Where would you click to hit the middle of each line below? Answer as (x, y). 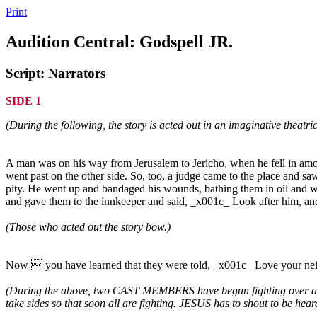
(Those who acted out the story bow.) (88, 226)
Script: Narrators (56, 73)
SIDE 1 (23, 100)
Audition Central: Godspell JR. (119, 41)
